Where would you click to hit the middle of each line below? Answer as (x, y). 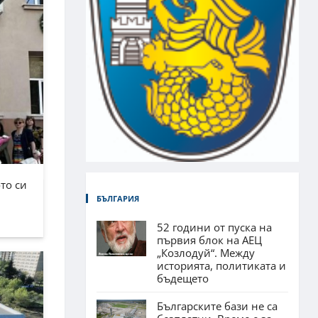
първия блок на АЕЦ (209, 240)
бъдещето (183, 278)
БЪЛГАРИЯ (118, 198)
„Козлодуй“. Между (206, 252)
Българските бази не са (217, 306)
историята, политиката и (221, 265)
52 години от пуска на (214, 227)
